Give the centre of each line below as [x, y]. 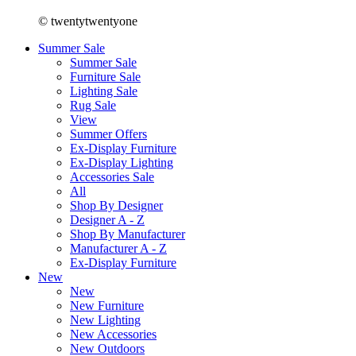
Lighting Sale [104, 91]
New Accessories [113, 334]
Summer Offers [108, 133]
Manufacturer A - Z [118, 248]
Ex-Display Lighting [122, 162]
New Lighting [105, 319]
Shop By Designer [116, 205]
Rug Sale [93, 105]
